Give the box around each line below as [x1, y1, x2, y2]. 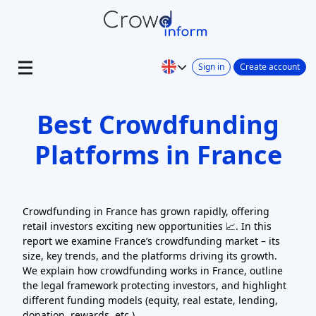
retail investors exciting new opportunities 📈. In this [23, 219, 272, 233]
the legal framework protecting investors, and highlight [23, 279, 286, 292]
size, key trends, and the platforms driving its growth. [23, 249, 277, 262]
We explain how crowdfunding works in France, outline [23, 264, 283, 277]
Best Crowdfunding [37, 107, 279, 142]
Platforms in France [34, 138, 282, 172]
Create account [240, 60, 300, 73]
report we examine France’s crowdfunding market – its [23, 234, 280, 248]
